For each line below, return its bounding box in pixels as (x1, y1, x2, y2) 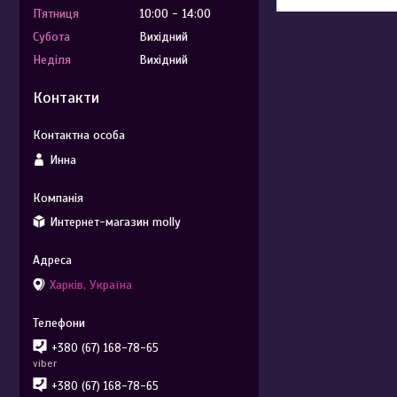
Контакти (33, 88, 99, 107)
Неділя (33, 52, 71, 67)
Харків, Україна (50, 276, 132, 292)
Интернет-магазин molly (50, 214, 181, 230)
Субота (33, 29, 70, 44)
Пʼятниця (33, 6, 79, 21)
